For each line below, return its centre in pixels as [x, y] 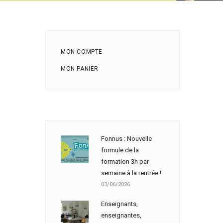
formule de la [120, 150]
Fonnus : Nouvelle [126, 139]
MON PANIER [80, 69]
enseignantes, [121, 215]
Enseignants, [119, 204]
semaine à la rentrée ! [131, 173]
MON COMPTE [82, 52]
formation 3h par [125, 162]
